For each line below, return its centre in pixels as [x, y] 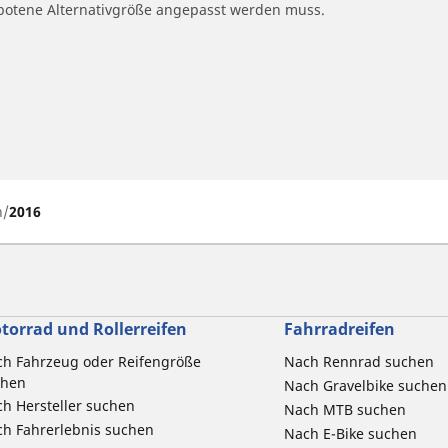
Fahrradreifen [339, 328]
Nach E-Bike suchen [350, 433]
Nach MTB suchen [344, 409]
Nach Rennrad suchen [358, 361]
